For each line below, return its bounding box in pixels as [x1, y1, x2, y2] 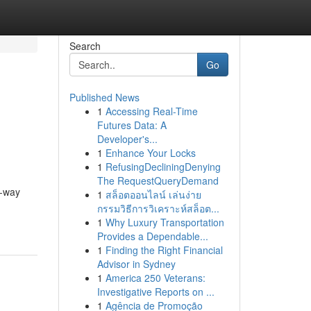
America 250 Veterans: [105, 271, 205, 285]
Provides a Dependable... [96, 229, 208, 243]
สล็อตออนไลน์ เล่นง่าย [105, 187, 201, 201]
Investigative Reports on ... [96, 285, 215, 299]
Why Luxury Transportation [105, 215, 224, 229]
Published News [69, 90, 140, 104]
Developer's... [96, 132, 158, 146]
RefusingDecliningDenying [105, 160, 221, 174]
